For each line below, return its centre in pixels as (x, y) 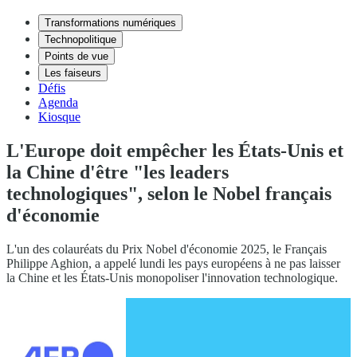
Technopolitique (80, 39)
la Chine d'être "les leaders (118, 172)
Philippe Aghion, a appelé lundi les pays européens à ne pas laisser (173, 263)
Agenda (58, 102)
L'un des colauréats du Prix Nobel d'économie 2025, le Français (167, 249)
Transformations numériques (110, 23)
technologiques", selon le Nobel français (169, 193)
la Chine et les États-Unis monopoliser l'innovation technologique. (172, 277)
